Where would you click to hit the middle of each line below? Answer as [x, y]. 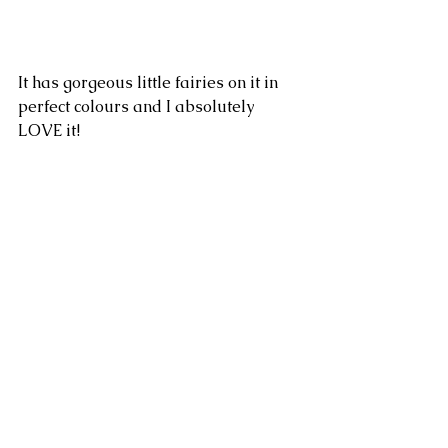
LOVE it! [49, 131]
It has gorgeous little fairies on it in [150, 83]
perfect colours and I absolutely [138, 107]
